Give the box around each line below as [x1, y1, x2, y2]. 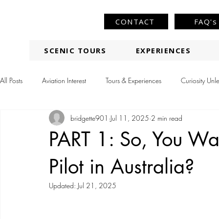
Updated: [49, 181, 78, 190]
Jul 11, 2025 [110, 113, 149, 123]
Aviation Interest [42, 75, 86, 85]
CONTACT [115, 17, 155, 26]
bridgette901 [70, 113, 109, 123]
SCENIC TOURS [44, 45, 107, 55]
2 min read [151, 113, 182, 123]
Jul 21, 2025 [78, 181, 116, 190]
